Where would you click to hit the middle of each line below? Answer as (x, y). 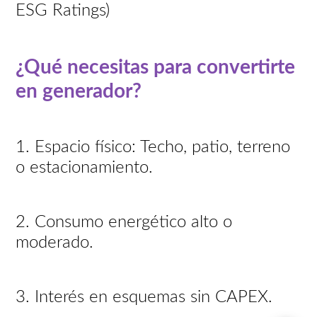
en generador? (79, 91)
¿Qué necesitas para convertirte (156, 67)
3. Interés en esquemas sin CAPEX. (147, 297)
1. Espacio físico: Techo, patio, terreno (153, 147)
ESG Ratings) (65, 10)
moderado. (57, 242)
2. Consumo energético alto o (124, 222)
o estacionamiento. (87, 167)
